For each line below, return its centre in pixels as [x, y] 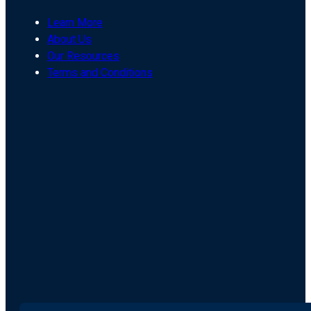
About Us [69, 39]
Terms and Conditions [100, 73]
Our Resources [83, 56]
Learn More [75, 23]
